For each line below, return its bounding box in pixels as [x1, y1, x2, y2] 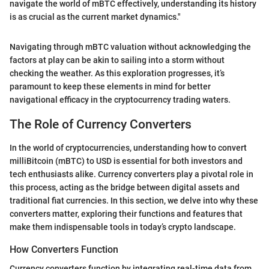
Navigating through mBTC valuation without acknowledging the [10, 42, 251, 52]
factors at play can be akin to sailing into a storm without [10, 55, 225, 65]
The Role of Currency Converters [10, 117, 192, 131]
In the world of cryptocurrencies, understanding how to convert [10, 142, 247, 153]
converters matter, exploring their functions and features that [10, 208, 243, 219]
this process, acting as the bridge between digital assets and [10, 182, 240, 192]
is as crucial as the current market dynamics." [10, 12, 181, 22]
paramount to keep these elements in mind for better [10, 82, 211, 91]
